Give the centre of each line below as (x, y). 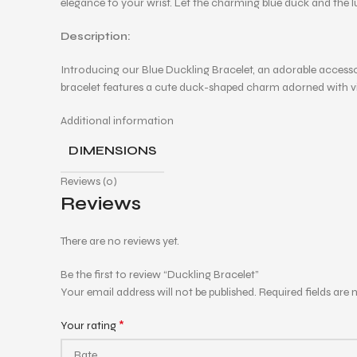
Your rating (90, 326)
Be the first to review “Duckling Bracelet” (160, 275)
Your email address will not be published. (159, 292)
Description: (96, 36)
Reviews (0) (89, 181)
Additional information (117, 121)
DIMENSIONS (112, 150)
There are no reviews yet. (120, 241)
